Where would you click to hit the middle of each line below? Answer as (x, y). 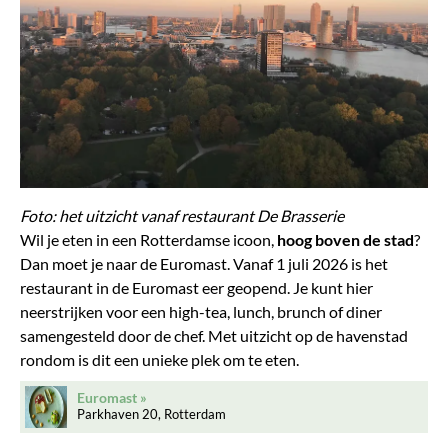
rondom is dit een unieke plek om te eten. (159, 359)
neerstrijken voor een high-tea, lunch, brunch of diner (201, 311)
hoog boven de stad (345, 239)
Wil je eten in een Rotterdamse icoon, (148, 239)
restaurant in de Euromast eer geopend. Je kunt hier (196, 287)
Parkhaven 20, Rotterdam (151, 413)
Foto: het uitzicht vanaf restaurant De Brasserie (183, 215)
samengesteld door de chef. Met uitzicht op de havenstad (214, 335)
